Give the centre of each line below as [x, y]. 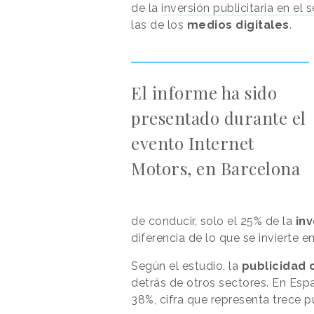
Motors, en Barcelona [216, 168]
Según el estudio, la [186, 266]
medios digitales [238, 25]
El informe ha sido [204, 92]
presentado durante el [219, 117]
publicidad [274, 266]
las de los [159, 25]
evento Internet [193, 143]
